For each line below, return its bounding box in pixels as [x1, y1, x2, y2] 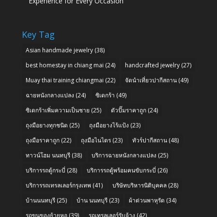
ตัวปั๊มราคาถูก [110, 106, 146, 114]
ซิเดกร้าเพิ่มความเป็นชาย [25, 106, 90, 114]
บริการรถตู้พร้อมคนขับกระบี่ [86, 166, 156, 174]
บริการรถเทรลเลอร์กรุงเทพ [25, 181, 91, 189]
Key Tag [21, 28, 55, 40]
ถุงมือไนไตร [80, 136, 111, 144]
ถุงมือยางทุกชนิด [25, 121, 68, 129]
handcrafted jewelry [124, 61, 180, 69]
